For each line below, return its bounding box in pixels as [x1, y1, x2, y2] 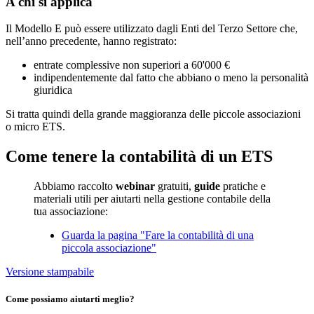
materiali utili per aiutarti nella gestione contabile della [34, 193, 271, 205]
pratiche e [223, 180, 266, 193]
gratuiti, [158, 180, 194, 193]
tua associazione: [34, 205, 108, 218]
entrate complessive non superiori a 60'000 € [34, 59, 230, 71]
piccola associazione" [62, 242, 156, 254]
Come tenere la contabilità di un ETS [6, 147, 273, 166]
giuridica [34, 84, 72, 97]
